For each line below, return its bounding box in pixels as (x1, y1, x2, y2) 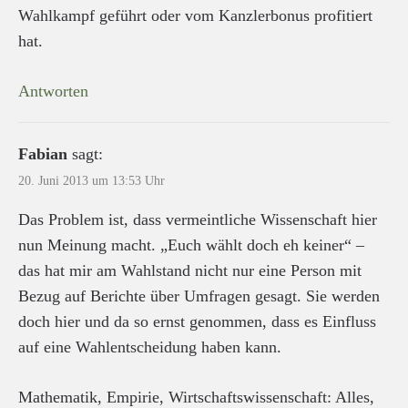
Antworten (18, 81, 88, 100)
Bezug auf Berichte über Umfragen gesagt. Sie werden (18, 286, 380, 305)
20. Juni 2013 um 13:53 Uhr (18, 173, 165, 188)
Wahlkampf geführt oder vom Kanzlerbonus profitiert (18, 5, 372, 25)
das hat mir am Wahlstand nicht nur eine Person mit (18, 260, 362, 280)
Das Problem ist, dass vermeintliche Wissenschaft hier (18, 209, 377, 229)
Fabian (18, 144, 67, 163)
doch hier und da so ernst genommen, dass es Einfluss (18, 311, 376, 331)
